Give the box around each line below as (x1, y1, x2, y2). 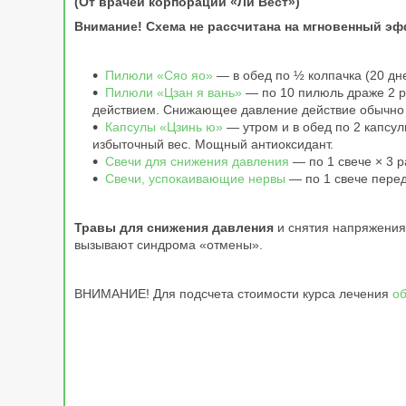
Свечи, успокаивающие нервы (105, 171, 285, 187)
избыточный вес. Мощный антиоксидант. (92, 137, 333, 152)
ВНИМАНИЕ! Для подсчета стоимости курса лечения (74, 286, 392, 302)
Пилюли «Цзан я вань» (105, 85, 242, 101)
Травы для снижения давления (74, 220, 274, 236)
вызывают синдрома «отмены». (74, 237, 263, 253)
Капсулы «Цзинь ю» (105, 120, 223, 135)
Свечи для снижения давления (105, 154, 289, 169)
